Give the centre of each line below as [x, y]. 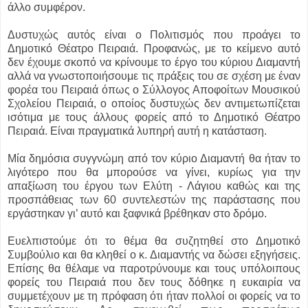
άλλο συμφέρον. [48, 8]
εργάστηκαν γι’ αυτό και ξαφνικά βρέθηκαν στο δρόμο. [139, 214]
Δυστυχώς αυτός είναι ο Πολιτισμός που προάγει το [154, 35]
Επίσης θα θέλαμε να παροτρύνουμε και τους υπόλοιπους [154, 269]
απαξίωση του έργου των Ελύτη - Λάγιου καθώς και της [154, 186]
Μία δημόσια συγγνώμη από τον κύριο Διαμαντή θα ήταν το [154, 159]
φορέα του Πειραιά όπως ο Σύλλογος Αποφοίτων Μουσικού [154, 90]
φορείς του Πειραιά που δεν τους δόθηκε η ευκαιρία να [154, 283]
